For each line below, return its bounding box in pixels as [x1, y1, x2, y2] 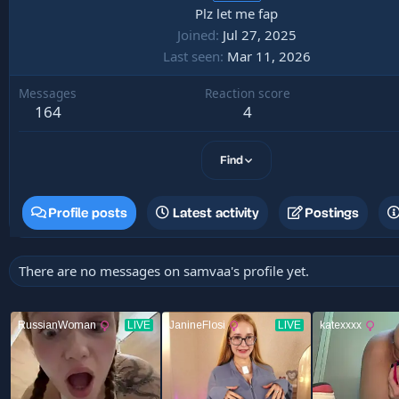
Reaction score [205, 85, 290, 102]
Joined [176, 26, 216, 44]
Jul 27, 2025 [222, 26, 297, 44]
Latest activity [173, 206, 259, 220]
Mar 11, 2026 [226, 47, 311, 65]
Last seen [162, 47, 220, 65]
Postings [305, 206, 359, 220]
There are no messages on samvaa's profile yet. [19, 262, 309, 280]
